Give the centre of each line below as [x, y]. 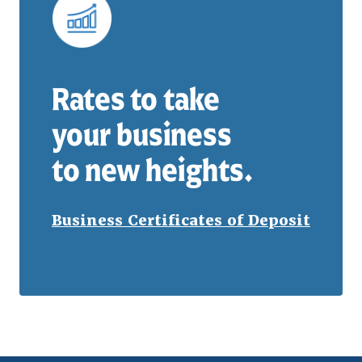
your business [142, 135]
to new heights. [152, 170]
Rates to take [136, 99]
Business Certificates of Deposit [181, 221]
